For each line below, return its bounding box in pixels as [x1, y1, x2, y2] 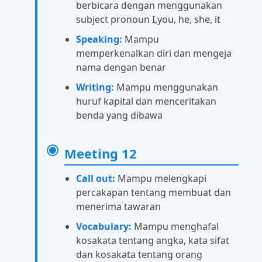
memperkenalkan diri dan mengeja [76, 46, 232, 60]
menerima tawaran [76, 199, 161, 213]
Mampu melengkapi [115, 171, 206, 185]
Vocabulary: [76, 219, 132, 233]
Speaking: [76, 32, 122, 46]
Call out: [76, 171, 115, 185]
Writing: [76, 80, 114, 94]
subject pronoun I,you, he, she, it [76, 12, 220, 26]
